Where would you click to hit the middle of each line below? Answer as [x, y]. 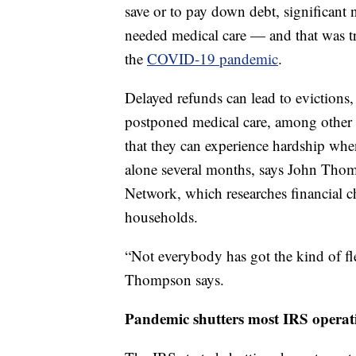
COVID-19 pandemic [213, 59]
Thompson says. [174, 280]
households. [161, 217]
